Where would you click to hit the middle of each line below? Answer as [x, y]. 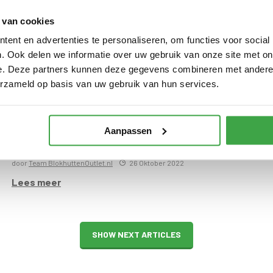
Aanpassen [128, 130]
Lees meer [36, 182]
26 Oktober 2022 [157, 162]
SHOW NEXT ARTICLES [136, 234]
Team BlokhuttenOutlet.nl [71, 162]
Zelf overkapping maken [115, 145]
